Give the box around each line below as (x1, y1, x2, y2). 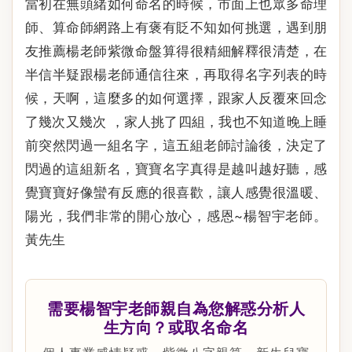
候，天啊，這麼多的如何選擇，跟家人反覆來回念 (25, 90, 327, 106)
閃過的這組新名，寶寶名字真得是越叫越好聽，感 (25, 160, 327, 177)
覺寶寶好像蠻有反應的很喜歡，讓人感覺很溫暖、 (25, 184, 327, 200)
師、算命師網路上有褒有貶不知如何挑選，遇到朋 (25, 19, 327, 35)
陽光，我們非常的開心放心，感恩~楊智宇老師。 (25, 207, 327, 224)
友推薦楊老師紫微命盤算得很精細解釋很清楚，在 (25, 42, 327, 59)
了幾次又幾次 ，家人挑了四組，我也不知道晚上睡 (25, 113, 327, 130)
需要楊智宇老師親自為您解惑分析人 (47, 299, 305, 318)
